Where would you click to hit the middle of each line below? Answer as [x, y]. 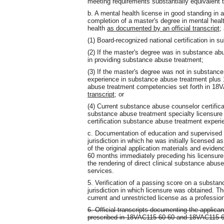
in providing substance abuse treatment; [145, 59]
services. [101, 170]
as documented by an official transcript [163, 28]
